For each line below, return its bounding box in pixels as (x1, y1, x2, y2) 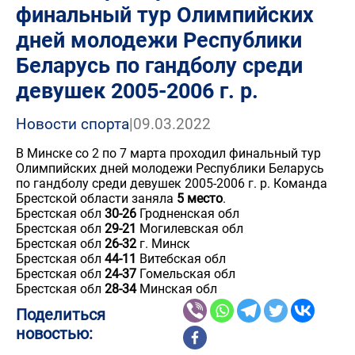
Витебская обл (136, 251, 226, 266)
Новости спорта (16, 115, 129, 133)
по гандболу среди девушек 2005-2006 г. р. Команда (16, 176, 327, 191)
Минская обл (136, 281, 217, 296)
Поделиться (16, 305, 105, 324)
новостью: (16, 324, 93, 343)
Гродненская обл (136, 206, 239, 221)
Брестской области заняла (16, 191, 177, 206)
